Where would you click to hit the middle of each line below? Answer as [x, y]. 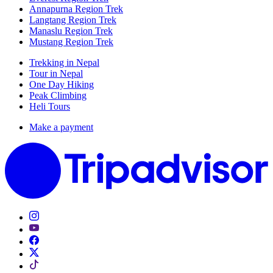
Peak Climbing [58, 95]
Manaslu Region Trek [71, 30]
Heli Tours [50, 106]
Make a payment [61, 127]
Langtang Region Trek [73, 19]
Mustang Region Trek [71, 41]
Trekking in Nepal [64, 62]
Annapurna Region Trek [76, 9]
